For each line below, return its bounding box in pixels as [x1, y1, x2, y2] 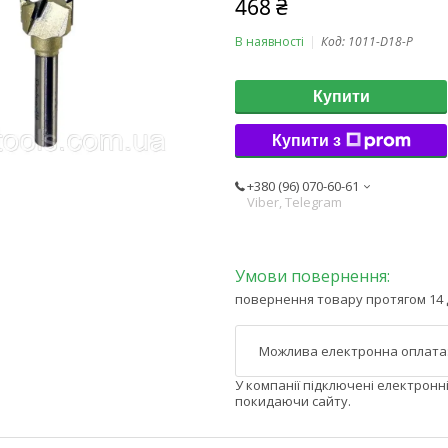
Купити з [271, 131, 341, 149]
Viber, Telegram [247, 192, 342, 211]
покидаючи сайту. [235, 392, 351, 411]
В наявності [235, 32, 304, 50]
